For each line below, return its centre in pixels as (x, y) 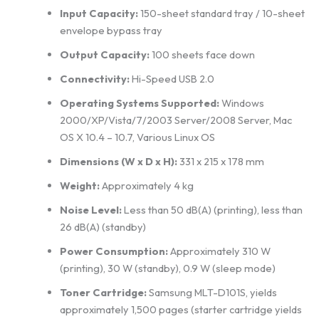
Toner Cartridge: (103, 293)
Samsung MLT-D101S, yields (211, 293)
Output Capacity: (104, 55)
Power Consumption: (114, 251)
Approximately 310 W (219, 251)
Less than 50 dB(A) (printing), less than (212, 210)
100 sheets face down (202, 55)
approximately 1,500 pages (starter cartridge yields (181, 310)
